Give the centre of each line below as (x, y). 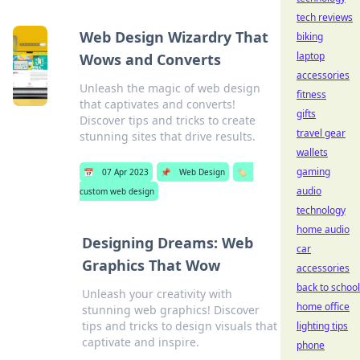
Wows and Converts (151, 59)
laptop (311, 56)
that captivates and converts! (158, 104)
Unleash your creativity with (157, 294)
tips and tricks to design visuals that (179, 326)
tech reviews (325, 17)
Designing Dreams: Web (167, 243)
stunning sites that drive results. (168, 136)
